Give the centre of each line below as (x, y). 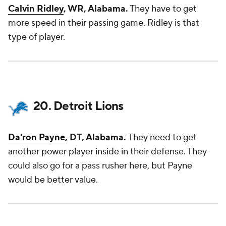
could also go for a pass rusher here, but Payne (100, 166)
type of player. (37, 37)
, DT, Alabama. (96, 137)
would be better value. (53, 180)
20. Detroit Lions (78, 106)
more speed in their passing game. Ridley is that (104, 23)
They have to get (162, 9)
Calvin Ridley (36, 9)
